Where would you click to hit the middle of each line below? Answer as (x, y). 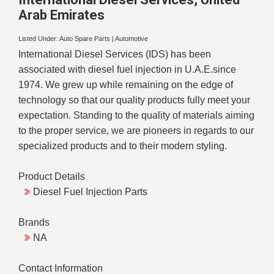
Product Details (52, 177)
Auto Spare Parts (85, 39)
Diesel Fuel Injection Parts (90, 192)
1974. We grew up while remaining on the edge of (126, 85)
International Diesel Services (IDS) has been (115, 54)
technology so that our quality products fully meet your (134, 100)
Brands (34, 223)
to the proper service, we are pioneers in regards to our (136, 131)
